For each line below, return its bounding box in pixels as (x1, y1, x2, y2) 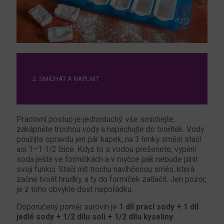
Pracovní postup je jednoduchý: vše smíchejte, (16, 114, 175, 124)
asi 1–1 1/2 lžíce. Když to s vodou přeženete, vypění (16, 144, 196, 154)
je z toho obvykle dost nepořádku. (16, 184, 133, 194)
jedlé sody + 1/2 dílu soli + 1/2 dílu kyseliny (16, 212, 173, 221)
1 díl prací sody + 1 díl (119, 202, 198, 211)
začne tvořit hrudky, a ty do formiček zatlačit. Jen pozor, (16, 174, 206, 184)
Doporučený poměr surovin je (16, 202, 119, 211)
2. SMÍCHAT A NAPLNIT (32, 74, 99, 82)
